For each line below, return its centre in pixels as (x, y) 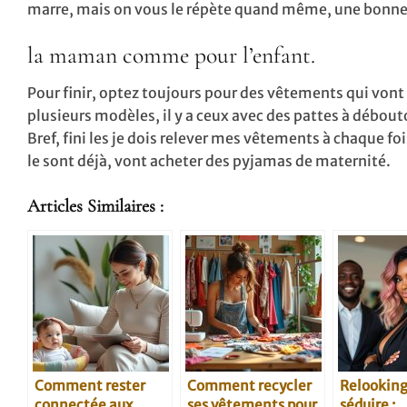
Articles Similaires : (95, 206)
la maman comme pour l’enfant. (171, 55)
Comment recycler (249, 385)
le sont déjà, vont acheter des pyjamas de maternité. (209, 160)
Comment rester (90, 385)
